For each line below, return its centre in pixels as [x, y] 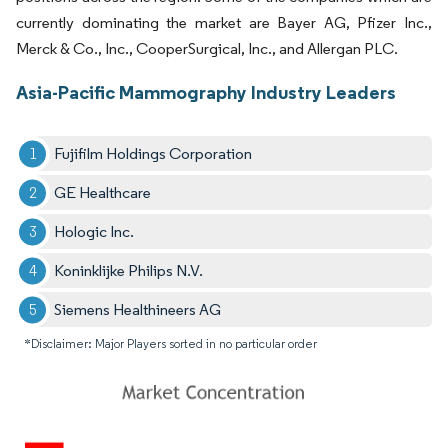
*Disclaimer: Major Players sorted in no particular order [170, 344]
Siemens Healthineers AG [138, 310]
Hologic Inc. [94, 232]
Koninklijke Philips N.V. [129, 271]
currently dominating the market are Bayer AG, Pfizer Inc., [224, 23]
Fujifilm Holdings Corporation [153, 154]
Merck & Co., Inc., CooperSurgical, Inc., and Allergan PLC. [207, 49]
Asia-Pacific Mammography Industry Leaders [206, 92]
